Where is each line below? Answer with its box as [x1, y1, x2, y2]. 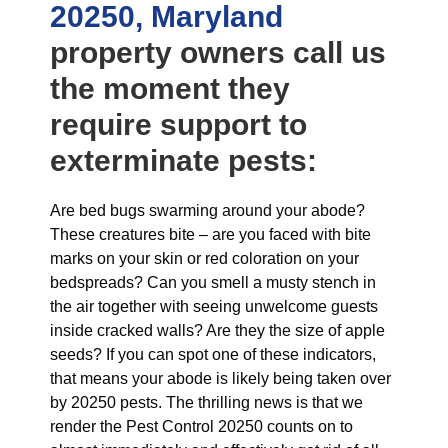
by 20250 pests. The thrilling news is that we [50, 394, 363, 411]
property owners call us [50, 36, 386, 69]
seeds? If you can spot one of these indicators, [50, 346, 376, 363]
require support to [50, 108, 307, 141]
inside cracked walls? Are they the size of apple [50, 322, 385, 339]
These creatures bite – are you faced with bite [50, 226, 371, 243]
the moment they [50, 72, 290, 105]
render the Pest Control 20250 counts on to [50, 418, 353, 435]
